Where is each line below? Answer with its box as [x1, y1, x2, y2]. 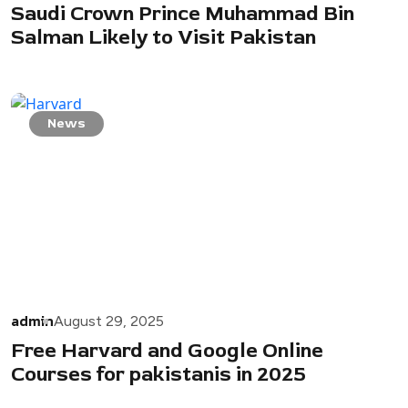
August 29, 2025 [54, 312, 164, 331]
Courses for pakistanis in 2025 [11, 362, 306, 388]
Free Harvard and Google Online [11, 338, 323, 364]
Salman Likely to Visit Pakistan [11, 25, 316, 51]
